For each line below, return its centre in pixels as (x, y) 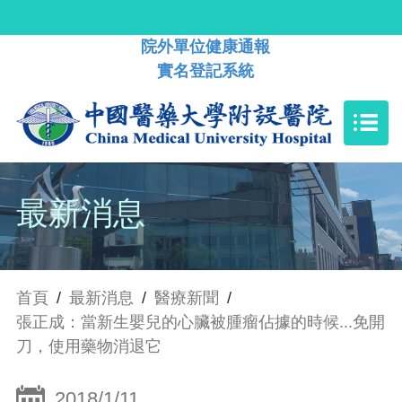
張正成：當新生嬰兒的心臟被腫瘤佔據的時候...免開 (201, 323)
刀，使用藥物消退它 (89, 347)
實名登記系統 (205, 71)
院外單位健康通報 (205, 47)
